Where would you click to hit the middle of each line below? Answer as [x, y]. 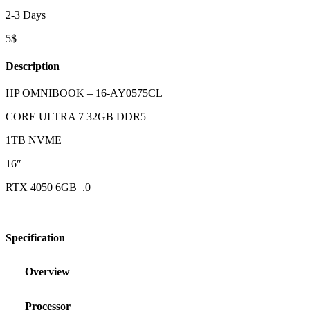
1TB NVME [34, 140]
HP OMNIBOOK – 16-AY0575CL [84, 93]
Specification [35, 238]
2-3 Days [26, 15]
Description [33, 66]
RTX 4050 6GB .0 [48, 187]
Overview [47, 272]
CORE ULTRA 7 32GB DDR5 [76, 116]
